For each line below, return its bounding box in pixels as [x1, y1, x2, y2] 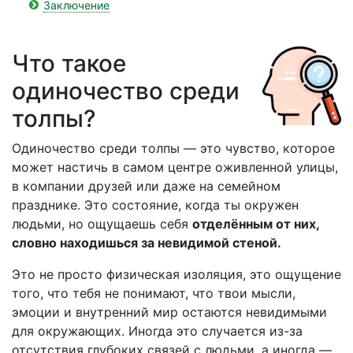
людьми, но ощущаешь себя [12, 216, 192, 232]
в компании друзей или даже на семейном [12, 178, 281, 194]
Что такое [12, 49, 126, 77]
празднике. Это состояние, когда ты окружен [12, 197, 299, 213]
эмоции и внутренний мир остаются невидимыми [12, 304, 327, 320]
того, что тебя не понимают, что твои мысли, [12, 285, 295, 301]
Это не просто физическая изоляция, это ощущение [12, 266, 341, 282]
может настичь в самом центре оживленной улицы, [12, 159, 338, 175]
